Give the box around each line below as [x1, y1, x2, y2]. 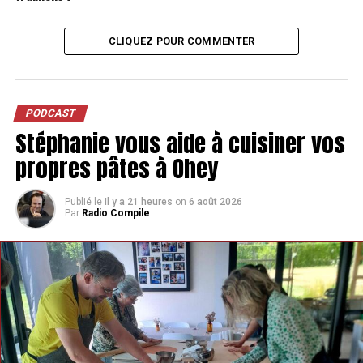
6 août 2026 [188, 195, 242, 207]
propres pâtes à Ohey [15, 150, 218, 186]
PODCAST [23, 106, 77, 119]
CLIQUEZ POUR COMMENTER [108, 34, 255, 47]
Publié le [64, 195, 102, 207]
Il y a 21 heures [104, 195, 173, 207]
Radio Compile [81, 207, 150, 219]
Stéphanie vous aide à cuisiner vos [15, 125, 345, 160]
